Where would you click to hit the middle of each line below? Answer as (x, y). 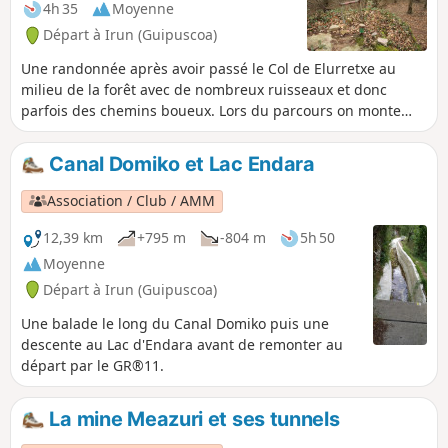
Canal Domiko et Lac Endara (179, 164)
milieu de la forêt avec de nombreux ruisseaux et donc (204, 90)
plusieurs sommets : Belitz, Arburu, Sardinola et (182, 132)
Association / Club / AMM (131, 201)
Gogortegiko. (64, 153)
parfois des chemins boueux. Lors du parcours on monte (211, 111)
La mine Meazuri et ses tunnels (192, 418)
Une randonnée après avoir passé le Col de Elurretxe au (208, 69)
